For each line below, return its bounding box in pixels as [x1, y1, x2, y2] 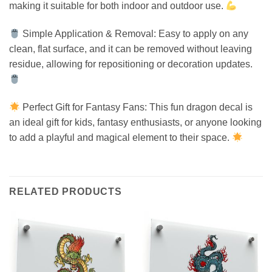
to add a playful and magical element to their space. [9, 132, 232, 143]
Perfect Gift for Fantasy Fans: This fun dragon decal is [20, 101, 253, 112]
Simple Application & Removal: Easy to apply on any [20, 29, 249, 39]
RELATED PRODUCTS [9, 186, 122, 197]
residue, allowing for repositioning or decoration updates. [9, 59, 253, 70]
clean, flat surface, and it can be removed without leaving [9, 44, 252, 55]
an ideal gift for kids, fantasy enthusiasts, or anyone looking [9, 117, 262, 127]
